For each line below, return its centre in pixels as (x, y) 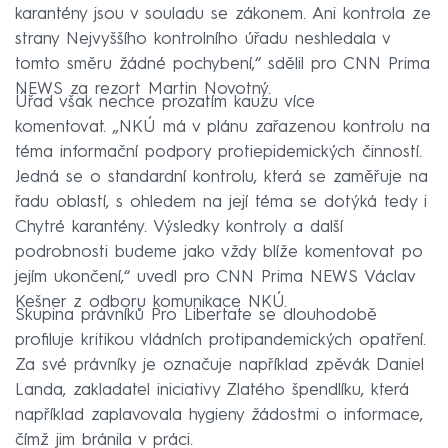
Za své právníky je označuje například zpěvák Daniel (219, 365)
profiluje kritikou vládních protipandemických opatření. (220, 340)
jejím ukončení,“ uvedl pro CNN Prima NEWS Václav (215, 277)
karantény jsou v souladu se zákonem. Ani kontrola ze (223, 14)
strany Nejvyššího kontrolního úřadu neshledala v (202, 39)
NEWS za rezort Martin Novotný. (143, 89)
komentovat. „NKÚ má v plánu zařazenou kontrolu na (222, 127)
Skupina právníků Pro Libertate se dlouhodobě (196, 315)
